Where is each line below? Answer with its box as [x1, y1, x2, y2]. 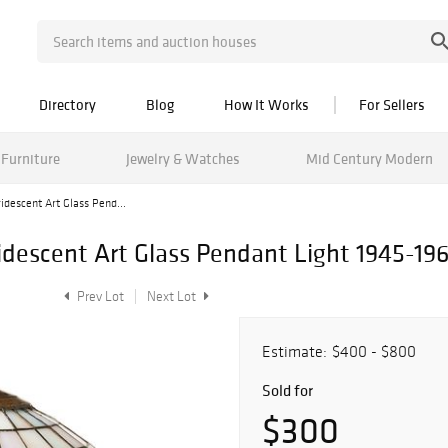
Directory [39, 95, 96, 114]
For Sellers [359, 95, 425, 114]
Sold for [262, 380, 313, 400]
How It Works [224, 95, 309, 114]
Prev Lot [74, 288, 124, 305]
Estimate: [262, 342, 327, 361]
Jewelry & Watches [125, 148, 240, 168]
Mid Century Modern [305, 148, 433, 168]
